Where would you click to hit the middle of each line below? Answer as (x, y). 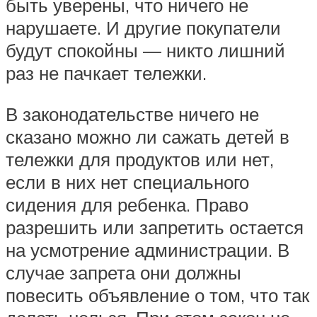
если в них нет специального (127, 181)
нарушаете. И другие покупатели (143, 27)
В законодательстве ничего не (132, 114)
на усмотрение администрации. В (148, 249)
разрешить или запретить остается (155, 227)
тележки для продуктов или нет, (140, 159)
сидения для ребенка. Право (127, 204)
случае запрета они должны (123, 272)
